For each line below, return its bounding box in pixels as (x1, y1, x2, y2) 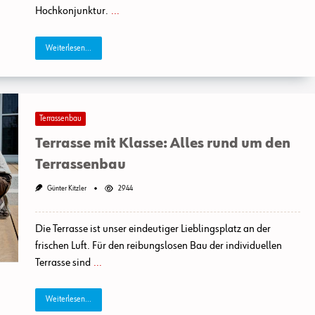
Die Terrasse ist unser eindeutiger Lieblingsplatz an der (34, 224, 271, 236)
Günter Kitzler (46, 185, 86, 193)
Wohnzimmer (155, 27, 194, 35)
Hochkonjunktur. (34, 6, 108, 18)
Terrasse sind (34, 257, 91, 269)
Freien (155, 49, 174, 56)
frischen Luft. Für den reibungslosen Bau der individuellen (34, 240, 282, 252)
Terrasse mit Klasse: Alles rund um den (34, 136, 290, 151)
